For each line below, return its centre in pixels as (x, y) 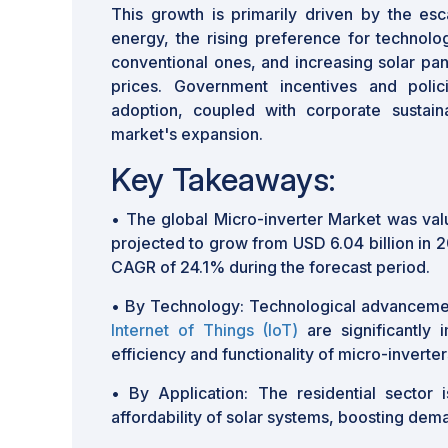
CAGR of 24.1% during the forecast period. (270, 267)
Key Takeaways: (223, 179)
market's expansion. (187, 134)
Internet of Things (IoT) (205, 330)
